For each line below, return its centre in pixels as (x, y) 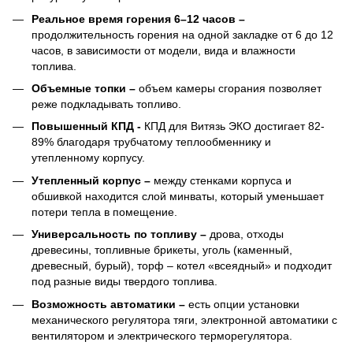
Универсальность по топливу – (121, 234)
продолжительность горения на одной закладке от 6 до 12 (182, 34)
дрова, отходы (247, 234)
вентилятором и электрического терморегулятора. (162, 335)
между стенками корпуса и (223, 180)
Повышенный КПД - (88, 126)
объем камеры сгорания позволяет (230, 88)
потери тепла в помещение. (104, 212)
